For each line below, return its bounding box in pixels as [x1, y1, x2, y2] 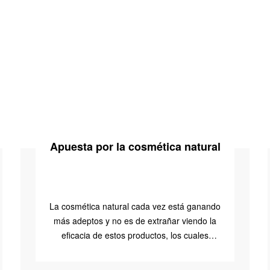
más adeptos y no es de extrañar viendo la [54, 215, 216, 227]
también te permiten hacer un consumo [60, 243, 210, 256]
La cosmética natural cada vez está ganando [49, 200, 221, 212]
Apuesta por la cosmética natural [49, 139, 221, 154]
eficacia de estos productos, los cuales [61, 229, 209, 241]
